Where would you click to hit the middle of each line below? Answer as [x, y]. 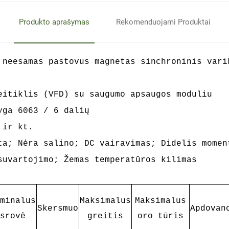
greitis [105, 216]
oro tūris [160, 216]
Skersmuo [58, 209]
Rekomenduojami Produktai [163, 22]
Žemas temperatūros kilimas [130, 160]
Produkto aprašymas [54, 22]
